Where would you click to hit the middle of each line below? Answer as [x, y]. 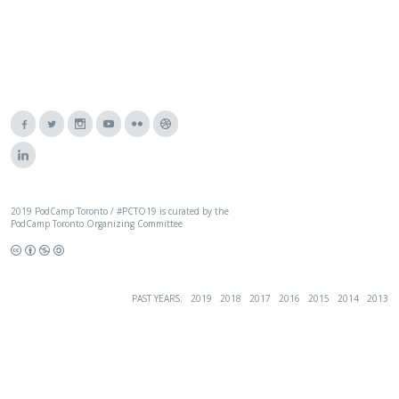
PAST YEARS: [159, 298]
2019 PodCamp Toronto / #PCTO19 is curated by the [120, 211]
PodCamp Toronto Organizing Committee [97, 223]
